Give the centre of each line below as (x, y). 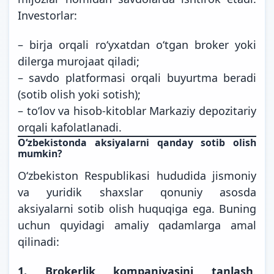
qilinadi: (39, 241)
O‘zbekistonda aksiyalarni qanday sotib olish (137, 142)
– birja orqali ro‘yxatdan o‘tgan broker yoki (137, 44)
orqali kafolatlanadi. (70, 127)
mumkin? (40, 153)
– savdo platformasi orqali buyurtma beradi (137, 77)
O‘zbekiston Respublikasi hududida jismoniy (137, 175)
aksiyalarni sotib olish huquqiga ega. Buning (137, 208)
